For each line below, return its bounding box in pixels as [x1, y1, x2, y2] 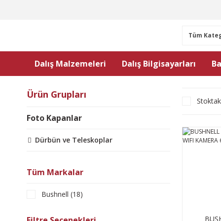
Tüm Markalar [27, 167, 83, 178]
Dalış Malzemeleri [35, 58, 106, 69]
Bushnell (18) [41, 189, 83, 199]
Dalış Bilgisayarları [122, 58, 196, 69]
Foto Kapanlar [27, 112, 82, 123]
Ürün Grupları [27, 88, 86, 100]
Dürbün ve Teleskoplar [35, 135, 112, 145]
